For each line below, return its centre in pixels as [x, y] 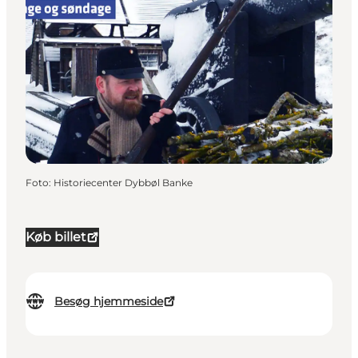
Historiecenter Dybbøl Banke [123, 183]
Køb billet [56, 237]
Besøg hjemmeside [109, 302]
